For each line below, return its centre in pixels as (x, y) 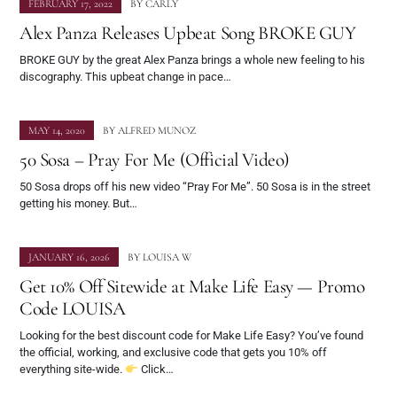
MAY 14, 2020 (57, 131)
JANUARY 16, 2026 (69, 257)
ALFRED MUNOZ (157, 131)
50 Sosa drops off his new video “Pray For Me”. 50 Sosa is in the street (195, 187)
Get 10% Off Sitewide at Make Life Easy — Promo (192, 287)
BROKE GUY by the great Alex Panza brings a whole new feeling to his (192, 60)
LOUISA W (167, 257)
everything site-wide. (72, 370)
